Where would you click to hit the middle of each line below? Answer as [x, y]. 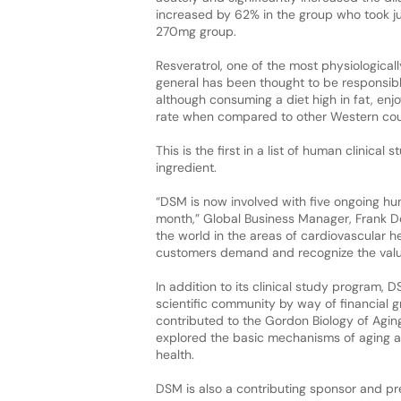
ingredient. [186, 167]
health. [175, 354]
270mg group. [196, 31]
